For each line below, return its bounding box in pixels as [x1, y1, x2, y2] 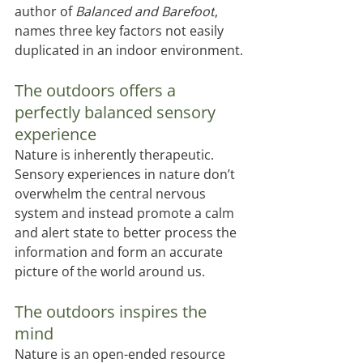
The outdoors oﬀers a [15, 79, 180, 102]
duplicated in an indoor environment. [15, 41, 243, 60]
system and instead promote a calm [15, 204, 237, 223]
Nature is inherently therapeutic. [15, 146, 217, 164]
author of [15, 2, 75, 21]
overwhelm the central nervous [15, 185, 209, 203]
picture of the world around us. [15, 263, 208, 281]
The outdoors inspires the [15, 301, 211, 323]
